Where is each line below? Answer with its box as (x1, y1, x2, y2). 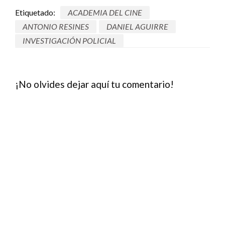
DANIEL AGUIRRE (106, 21, 168, 31)
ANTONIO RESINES (23, 21, 89, 31)
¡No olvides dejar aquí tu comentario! (15, 78, 174, 90)
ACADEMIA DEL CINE (68, 8, 142, 18)
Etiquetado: (15, 8, 55, 18)
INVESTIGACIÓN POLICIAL (23, 35, 116, 45)
